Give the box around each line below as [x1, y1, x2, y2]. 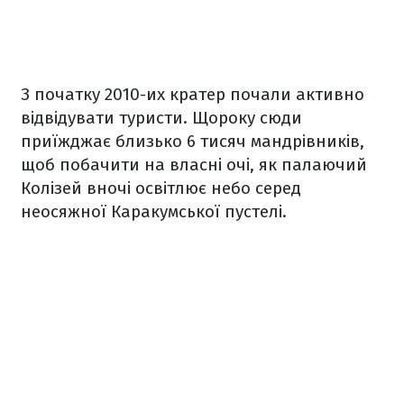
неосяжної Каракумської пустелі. [21, 200, 287, 222]
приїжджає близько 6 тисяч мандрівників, [21, 130, 364, 151]
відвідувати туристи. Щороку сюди [21, 106, 302, 128]
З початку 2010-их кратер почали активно [21, 83, 364, 105]
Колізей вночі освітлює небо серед [21, 177, 301, 198]
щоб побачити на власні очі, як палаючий [21, 153, 367, 175]
